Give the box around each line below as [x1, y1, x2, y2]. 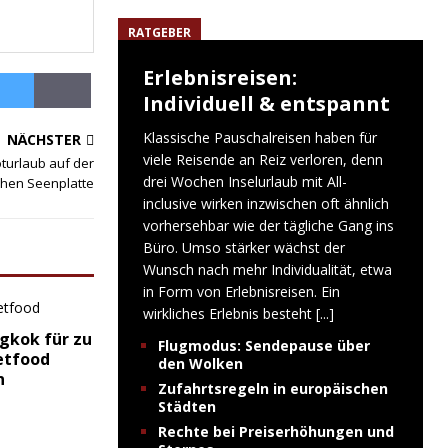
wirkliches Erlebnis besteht [142, 304, 316, 323]
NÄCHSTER [7, 130, 82, 149]
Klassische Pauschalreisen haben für [142, 128, 377, 147]
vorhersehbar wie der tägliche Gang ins [142, 216, 394, 235]
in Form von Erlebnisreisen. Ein [142, 282, 340, 301]
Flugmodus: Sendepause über [157, 336, 370, 355]
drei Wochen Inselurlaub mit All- [142, 172, 347, 191]
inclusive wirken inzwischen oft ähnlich [142, 194, 389, 213]
